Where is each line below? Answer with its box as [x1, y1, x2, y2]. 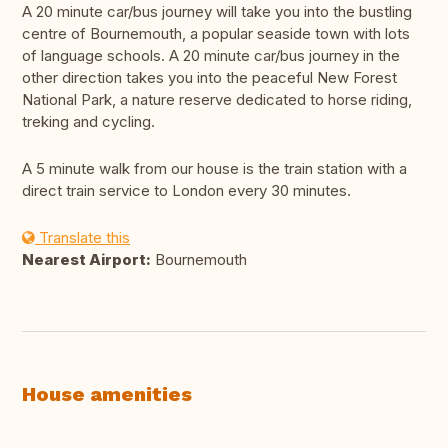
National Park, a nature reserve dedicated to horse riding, [22, 90, 412, 110]
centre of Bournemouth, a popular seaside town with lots [22, 24, 410, 44]
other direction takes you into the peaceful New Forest [22, 68, 397, 88]
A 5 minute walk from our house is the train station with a [22, 159, 407, 179]
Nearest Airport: [22, 250, 151, 270]
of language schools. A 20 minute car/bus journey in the [22, 46, 400, 66]
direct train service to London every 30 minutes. [22, 181, 351, 201]
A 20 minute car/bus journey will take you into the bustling [22, 2, 412, 22]
